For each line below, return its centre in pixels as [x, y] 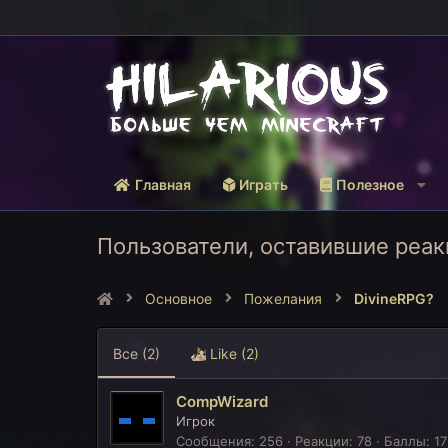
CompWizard [222, 402]
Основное [178, 298]
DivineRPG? [394, 298]
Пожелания [283, 298]
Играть [263, 184]
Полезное [370, 184]
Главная [163, 184]
